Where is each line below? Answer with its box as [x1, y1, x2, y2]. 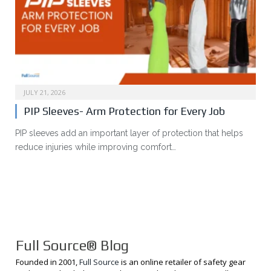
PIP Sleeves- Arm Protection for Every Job [24, 104, 225, 117]
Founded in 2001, [16, 256, 79, 267]
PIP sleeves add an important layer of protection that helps [15, 128, 243, 138]
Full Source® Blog [16, 237, 129, 253]
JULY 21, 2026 [24, 87, 65, 97]
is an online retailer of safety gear [119, 256, 246, 267]
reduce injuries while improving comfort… [15, 142, 176, 152]
